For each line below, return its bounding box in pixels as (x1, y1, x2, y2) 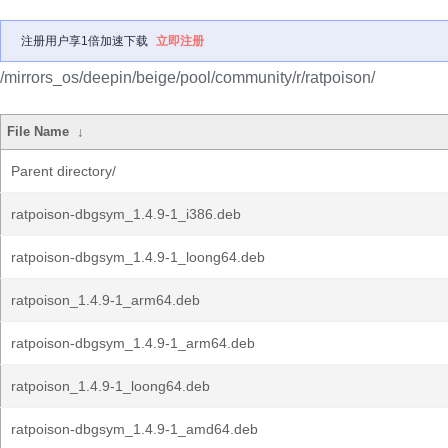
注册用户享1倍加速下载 (21, 34, 148, 48)
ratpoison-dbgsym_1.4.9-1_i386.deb (11, 206, 241, 222)
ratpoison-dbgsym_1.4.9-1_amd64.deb (11, 421, 258, 437)
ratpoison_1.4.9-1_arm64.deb (11, 292, 200, 308)
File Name (7, 124, 70, 139)
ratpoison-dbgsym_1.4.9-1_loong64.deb (11, 249, 265, 265)
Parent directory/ (11, 163, 116, 179)
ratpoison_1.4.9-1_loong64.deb (11, 378, 210, 394)
